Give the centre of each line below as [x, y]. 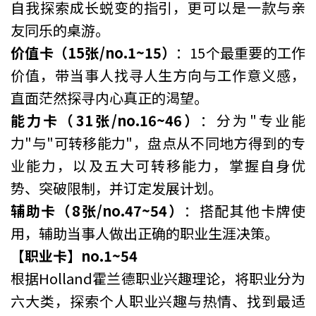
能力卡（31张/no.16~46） [106, 120]
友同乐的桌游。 [60, 30]
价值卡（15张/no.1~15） [93, 52]
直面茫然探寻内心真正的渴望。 [109, 97]
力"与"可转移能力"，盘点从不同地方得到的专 [158, 142]
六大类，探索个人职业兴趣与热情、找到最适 [158, 300]
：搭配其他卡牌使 [245, 210]
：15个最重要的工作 [241, 52]
